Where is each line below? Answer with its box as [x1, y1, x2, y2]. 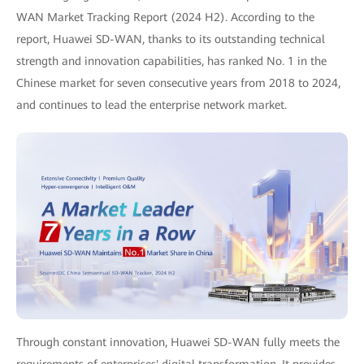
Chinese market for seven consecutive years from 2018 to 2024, [16, 76, 340, 89]
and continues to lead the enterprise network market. [16, 98, 287, 111]
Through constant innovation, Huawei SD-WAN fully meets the [16, 335, 340, 349]
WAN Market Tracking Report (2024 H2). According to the [16, 11, 314, 24]
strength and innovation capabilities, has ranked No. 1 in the [16, 54, 327, 67]
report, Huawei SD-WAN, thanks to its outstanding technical [16, 32, 325, 45]
